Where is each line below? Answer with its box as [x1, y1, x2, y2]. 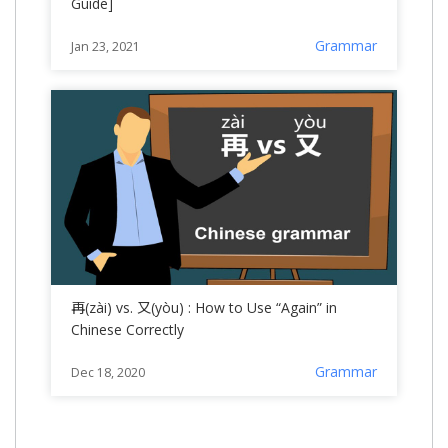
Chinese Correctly [71, 319, 184, 339]
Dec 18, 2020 [71, 363, 145, 381]
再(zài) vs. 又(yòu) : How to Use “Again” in [71, 297, 337, 317]
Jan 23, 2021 [71, 38, 140, 56]
